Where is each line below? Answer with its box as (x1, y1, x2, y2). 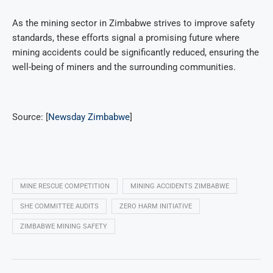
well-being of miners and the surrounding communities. (12, 62, 236, 73)
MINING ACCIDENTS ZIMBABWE (130, 182, 229, 191)
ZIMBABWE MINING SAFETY (20, 222, 107, 231)
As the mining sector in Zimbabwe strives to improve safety (12, 18, 255, 29)
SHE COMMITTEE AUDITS (20, 202, 99, 211)
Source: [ (12, 112, 48, 123)
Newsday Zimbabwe (48, 112, 130, 123)
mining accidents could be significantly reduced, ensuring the (12, 47, 259, 58)
